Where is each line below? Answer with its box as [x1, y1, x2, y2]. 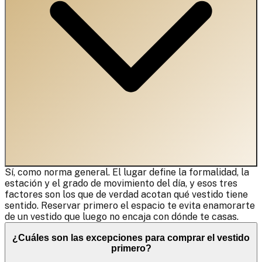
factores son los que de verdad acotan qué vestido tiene [5, 188, 248, 200]
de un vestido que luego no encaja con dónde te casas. [5, 211, 239, 222]
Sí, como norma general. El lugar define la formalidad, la [5, 166, 249, 178]
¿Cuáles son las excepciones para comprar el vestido [12, 233, 250, 243]
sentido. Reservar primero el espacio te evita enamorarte [5, 199, 255, 211]
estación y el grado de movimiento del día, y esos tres [5, 177, 237, 189]
